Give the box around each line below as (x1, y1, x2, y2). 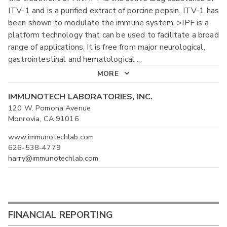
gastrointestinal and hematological (8, 54, 135, 65)
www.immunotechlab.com (8, 131, 94, 142)
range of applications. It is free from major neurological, (8, 42, 205, 53)
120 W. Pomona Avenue (8, 102, 91, 113)
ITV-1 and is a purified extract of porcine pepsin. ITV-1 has (8, 5, 219, 17)
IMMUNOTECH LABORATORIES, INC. (8, 91, 153, 102)
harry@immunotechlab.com (8, 153, 99, 163)
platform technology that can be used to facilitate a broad (8, 29, 219, 41)
